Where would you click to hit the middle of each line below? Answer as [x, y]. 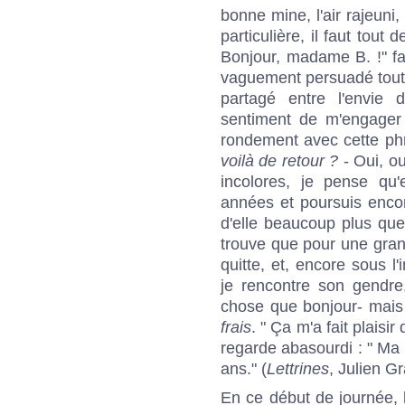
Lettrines [298, 369]
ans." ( [244, 369]
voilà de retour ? [280, 161]
